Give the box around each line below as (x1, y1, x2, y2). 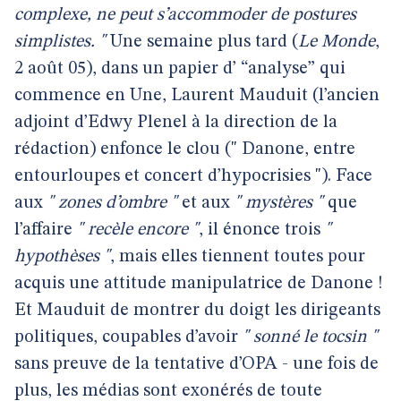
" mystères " (235, 194, 323, 212)
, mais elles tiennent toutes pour (110, 248, 365, 266)
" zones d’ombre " (47, 194, 177, 212)
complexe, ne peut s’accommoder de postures (14, 6, 356, 24)
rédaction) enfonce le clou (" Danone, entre (14, 141, 355, 158)
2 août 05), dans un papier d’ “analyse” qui (14, 60, 346, 78)
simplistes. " (14, 33, 106, 51)
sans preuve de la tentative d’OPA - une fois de (14, 355, 379, 373)
